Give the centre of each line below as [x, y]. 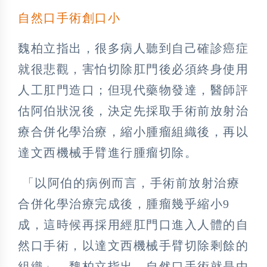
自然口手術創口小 [69, 18]
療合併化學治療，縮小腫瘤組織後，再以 [133, 132]
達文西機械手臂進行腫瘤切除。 [108, 153]
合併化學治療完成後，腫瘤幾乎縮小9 [124, 204]
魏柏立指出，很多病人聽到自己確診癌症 [133, 49]
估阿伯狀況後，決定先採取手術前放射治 [133, 111]
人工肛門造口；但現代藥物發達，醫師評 [133, 90]
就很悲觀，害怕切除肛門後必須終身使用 [133, 69]
